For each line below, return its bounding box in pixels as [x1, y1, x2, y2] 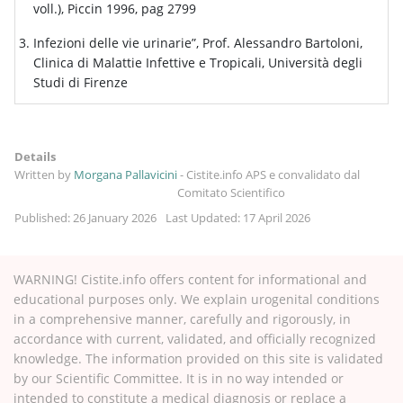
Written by [14, 166, 74, 183]
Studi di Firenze [33, 73, 131, 91]
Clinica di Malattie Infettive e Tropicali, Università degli [33, 53, 363, 71]
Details [14, 148, 56, 165]
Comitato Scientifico [177, 184, 285, 201]
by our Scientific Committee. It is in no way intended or [13, 369, 344, 387]
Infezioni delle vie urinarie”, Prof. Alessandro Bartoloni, [33, 33, 363, 51]
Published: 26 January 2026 [14, 209, 157, 226]
